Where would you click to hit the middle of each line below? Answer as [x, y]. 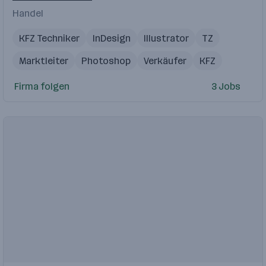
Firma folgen [42, 86]
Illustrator [166, 38]
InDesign [112, 38]
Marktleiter [44, 61]
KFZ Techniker [49, 38]
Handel [28, 13]
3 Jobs [226, 86]
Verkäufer [165, 61]
